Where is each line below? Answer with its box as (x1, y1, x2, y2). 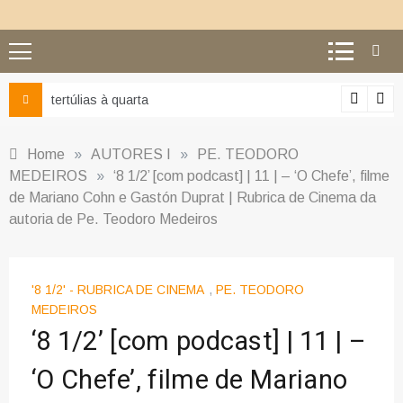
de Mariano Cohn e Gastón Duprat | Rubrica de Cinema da (9, 190, 376, 205)
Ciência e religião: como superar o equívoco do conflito (59, 93, 373, 107)
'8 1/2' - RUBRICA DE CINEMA (31, 282, 204, 298)
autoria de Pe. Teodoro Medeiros (9, 211, 218, 227)
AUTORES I (91, 147, 171, 162)
